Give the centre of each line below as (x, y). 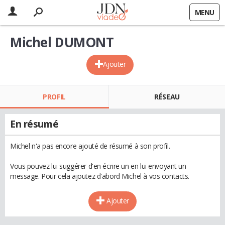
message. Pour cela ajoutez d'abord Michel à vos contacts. (100, 176)
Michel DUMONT (62, 42)
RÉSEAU (167, 97)
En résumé (34, 124)
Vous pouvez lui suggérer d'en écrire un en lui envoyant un (98, 166)
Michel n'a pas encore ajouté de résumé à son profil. (90, 146)
